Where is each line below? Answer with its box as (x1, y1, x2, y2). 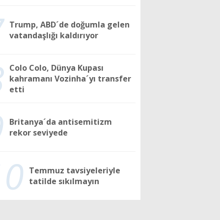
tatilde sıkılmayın (29, 175, 100, 187)
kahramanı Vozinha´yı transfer (9, 73, 132, 84)
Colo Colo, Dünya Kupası (9, 62, 104, 73)
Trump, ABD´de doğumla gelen (9, 19, 130, 30)
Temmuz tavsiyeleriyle (29, 165, 121, 176)
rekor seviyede (9, 127, 68, 138)
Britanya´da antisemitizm (9, 116, 112, 127)
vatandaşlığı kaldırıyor (9, 29, 99, 41)
